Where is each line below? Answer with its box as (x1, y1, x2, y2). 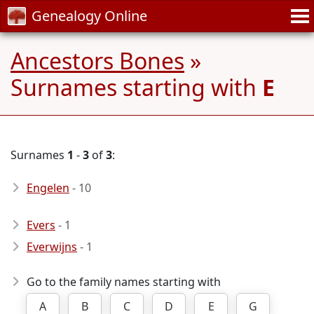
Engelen (27, 180, 69, 196)
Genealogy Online (32, 6, 147, 25)
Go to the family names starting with (27, 274, 221, 289)
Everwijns (27, 239, 77, 254)
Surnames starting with (11, 72, 262, 102)
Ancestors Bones (11, 46, 184, 76)
